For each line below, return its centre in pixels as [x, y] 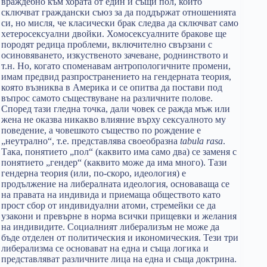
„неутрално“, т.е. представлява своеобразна [91, 141]
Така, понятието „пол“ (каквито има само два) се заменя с [119, 152]
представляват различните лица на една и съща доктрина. [119, 259]
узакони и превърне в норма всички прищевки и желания [119, 216]
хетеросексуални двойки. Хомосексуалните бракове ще [114, 34]
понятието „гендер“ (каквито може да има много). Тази [114, 162]
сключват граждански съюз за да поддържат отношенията [119, 12]
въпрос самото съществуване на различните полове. [107, 98]
